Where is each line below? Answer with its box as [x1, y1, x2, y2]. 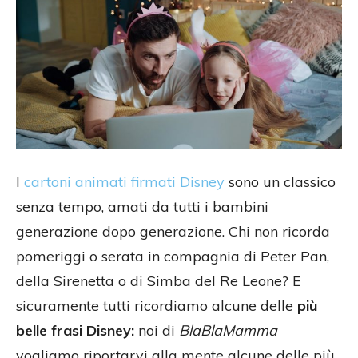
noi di [134, 321, 179, 340]
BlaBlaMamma [179, 321, 277, 340]
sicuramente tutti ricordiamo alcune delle [16, 296, 297, 316]
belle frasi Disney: [16, 321, 134, 340]
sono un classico [225, 173, 336, 192]
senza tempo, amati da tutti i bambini [16, 197, 268, 217]
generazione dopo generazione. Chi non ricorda [16, 222, 330, 241]
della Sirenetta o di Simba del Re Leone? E [16, 272, 301, 291]
